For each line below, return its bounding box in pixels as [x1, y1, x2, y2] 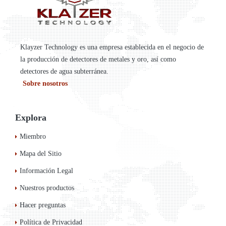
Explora [15, 112, 46, 123]
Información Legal [20, 167, 73, 175]
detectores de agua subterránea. [20, 68, 108, 75]
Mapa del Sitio [20, 150, 62, 157]
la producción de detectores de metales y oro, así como [20, 55, 176, 63]
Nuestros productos [20, 184, 74, 192]
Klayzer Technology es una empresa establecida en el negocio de [20, 43, 204, 51]
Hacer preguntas [20, 201, 66, 209]
